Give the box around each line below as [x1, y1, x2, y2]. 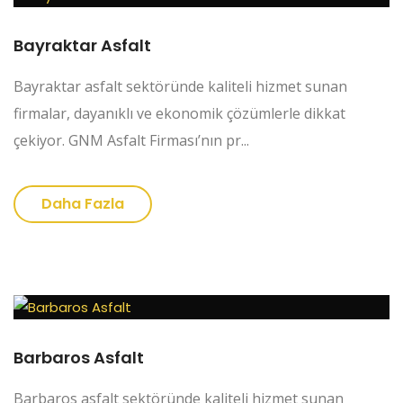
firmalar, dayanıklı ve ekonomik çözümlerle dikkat [13, 103, 345, 124]
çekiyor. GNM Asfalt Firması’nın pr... [13, 130, 249, 151]
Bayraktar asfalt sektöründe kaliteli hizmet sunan [13, 76, 347, 97]
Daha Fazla [41, 193, 124, 215]
